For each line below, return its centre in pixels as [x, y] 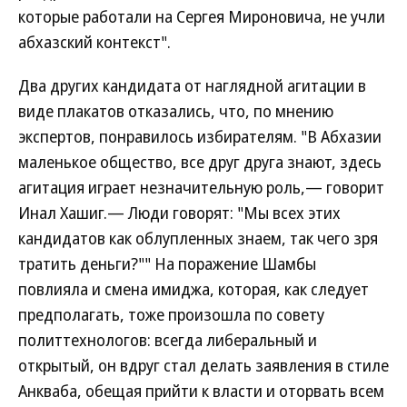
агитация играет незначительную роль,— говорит [201, 187]
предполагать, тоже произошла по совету [171, 314]
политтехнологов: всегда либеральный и [168, 340]
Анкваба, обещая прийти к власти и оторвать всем [201, 391]
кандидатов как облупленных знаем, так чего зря [198, 238]
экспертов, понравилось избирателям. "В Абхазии [200, 136]
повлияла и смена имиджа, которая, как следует [194, 289]
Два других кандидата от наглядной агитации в [192, 85]
